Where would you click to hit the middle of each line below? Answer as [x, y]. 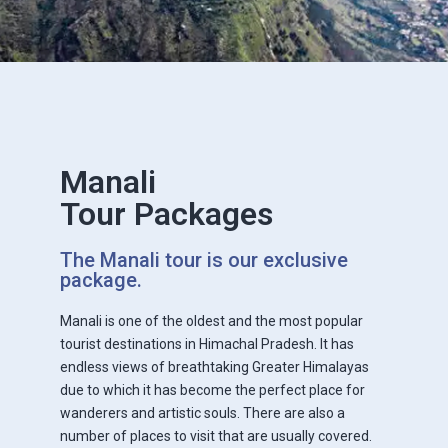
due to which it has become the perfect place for [212, 389]
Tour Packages [166, 213]
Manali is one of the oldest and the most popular [211, 320]
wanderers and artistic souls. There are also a [202, 412]
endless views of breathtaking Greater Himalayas [214, 366]
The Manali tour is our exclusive [204, 259]
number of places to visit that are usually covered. [216, 435]
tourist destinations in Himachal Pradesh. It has [207, 343]
